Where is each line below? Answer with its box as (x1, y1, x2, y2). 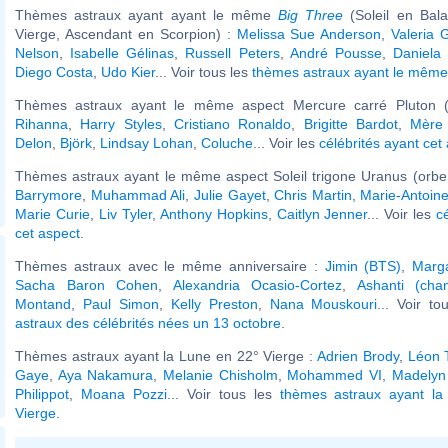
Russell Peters (185, 44, 280, 61)
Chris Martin (274, 186, 352, 203)
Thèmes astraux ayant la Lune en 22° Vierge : (15, 347, 317, 364)
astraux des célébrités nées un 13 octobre (15, 314, 281, 331)
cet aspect (15, 224, 80, 241)
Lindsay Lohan (100, 134, 193, 151)
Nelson (15, 44, 59, 61)
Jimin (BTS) (324, 257, 402, 274)
